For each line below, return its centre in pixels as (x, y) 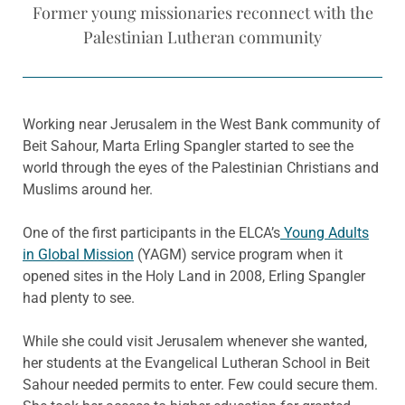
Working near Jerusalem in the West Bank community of (202, 125)
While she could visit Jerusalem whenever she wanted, (195, 342)
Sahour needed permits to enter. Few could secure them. (200, 385)
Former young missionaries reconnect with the (202, 13)
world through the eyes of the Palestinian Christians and (201, 168)
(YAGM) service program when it (238, 255)
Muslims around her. (88, 190)
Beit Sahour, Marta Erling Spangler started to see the (188, 146)
